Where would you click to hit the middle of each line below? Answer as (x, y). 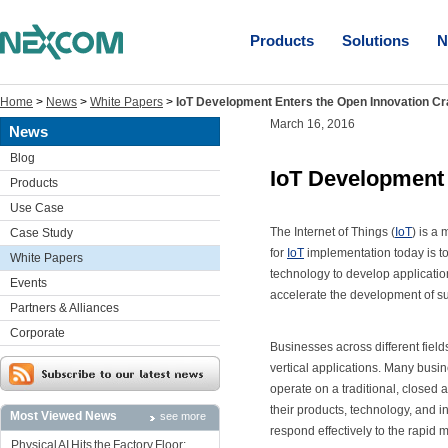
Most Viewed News (63, 416)
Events (28, 283)
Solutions (375, 40)
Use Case (37, 208)
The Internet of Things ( (332, 232)
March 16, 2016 (312, 124)
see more (183, 416)
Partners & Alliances (64, 308)
